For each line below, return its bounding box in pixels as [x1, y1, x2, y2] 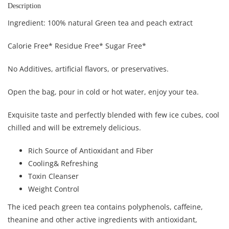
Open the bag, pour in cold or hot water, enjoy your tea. [8, 87, 199, 97]
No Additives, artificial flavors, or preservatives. [8, 64, 169, 74]
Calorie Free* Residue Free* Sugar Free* [8, 41, 146, 51]
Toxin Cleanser [28, 171, 79, 181]
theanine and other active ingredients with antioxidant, [8, 215, 197, 225]
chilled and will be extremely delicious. [8, 123, 141, 133]
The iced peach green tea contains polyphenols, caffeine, [8, 202, 203, 212]
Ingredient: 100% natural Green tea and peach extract [8, 18, 193, 28]
